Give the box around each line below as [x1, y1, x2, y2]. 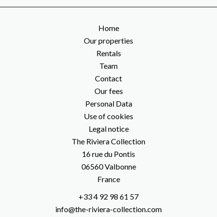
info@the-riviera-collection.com [55, 204, 162, 214]
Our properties [84, 36, 133, 45]
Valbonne [103, 162, 136, 171]
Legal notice [88, 124, 129, 133]
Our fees [94, 86, 123, 95]
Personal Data [85, 99, 132, 108]
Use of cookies [84, 111, 133, 121]
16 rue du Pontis [82, 149, 135, 158]
